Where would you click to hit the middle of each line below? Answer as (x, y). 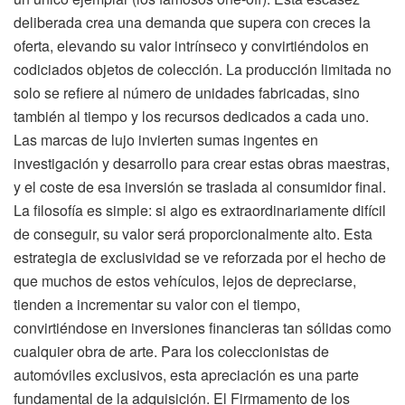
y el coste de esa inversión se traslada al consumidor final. (200, 186)
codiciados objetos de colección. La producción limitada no (202, 69)
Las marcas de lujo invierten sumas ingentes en (166, 139)
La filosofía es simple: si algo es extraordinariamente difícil (200, 210)
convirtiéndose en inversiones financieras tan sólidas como (202, 327)
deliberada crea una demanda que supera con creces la (192, 22)
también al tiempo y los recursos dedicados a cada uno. (191, 116)
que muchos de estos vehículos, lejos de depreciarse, (185, 280)
